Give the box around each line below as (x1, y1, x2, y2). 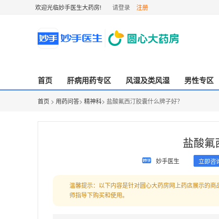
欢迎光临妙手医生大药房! (35, 3, 101, 11)
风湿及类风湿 (126, 75, 170, 86)
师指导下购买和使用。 (69, 192, 128, 199)
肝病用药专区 (67, 75, 111, 86)
